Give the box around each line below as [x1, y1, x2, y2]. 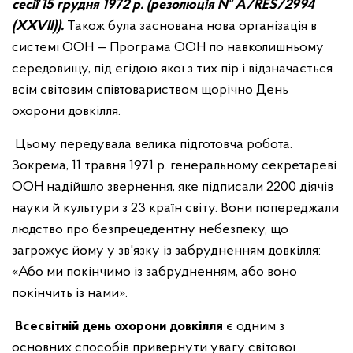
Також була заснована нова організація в [64, 19, 317, 34]
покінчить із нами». [12, 286, 128, 301]
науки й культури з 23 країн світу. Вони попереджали [12, 201, 339, 216]
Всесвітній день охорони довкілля [15, 319, 223, 334]
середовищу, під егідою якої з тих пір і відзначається [12, 61, 333, 76]
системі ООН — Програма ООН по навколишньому [12, 40, 324, 55]
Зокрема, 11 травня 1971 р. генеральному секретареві [12, 158, 336, 173]
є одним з [223, 319, 284, 334]
